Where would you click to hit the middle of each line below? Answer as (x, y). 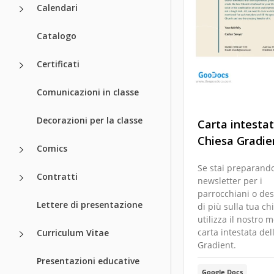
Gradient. (217, 245)
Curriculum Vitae (73, 232)
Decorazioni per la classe (90, 120)
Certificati (58, 64)
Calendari (57, 7)
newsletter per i (230, 181)
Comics (52, 148)
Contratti (57, 176)
